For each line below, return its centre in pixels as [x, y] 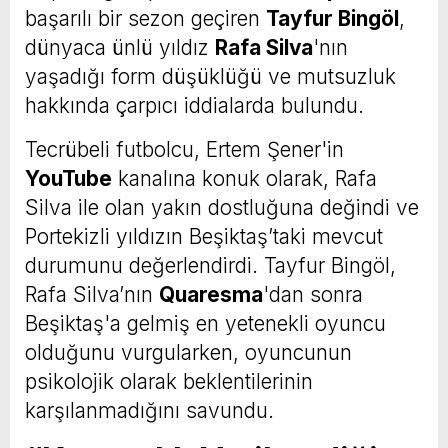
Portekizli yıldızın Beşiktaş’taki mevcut [204, 236]
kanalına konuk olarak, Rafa [244, 178]
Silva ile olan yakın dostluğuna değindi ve [222, 207]
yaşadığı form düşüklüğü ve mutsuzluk [210, 76]
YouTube [68, 178]
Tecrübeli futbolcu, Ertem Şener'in [184, 149]
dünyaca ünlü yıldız [120, 47]
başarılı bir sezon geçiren [145, 18]
